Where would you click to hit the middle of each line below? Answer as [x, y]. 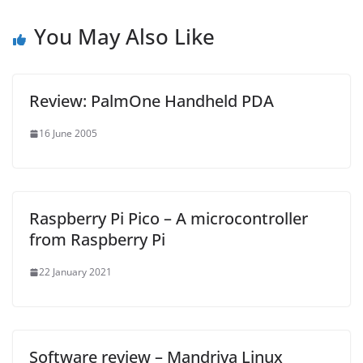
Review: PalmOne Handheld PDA [152, 101]
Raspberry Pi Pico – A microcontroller [169, 219]
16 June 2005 [68, 134]
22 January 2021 [75, 272]
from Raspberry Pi [97, 240]
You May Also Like [124, 37]
